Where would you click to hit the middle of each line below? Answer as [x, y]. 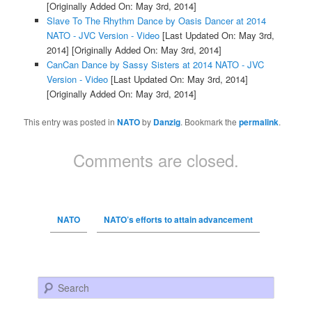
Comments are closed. [156, 159]
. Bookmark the [210, 121]
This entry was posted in [71, 121]
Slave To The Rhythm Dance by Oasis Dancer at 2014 [156, 20]
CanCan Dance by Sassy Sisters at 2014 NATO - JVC [155, 64]
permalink [259, 122]
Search [52, 283]
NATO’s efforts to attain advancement [178, 219]
